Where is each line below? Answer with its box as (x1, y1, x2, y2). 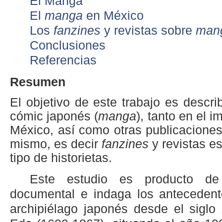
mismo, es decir (10, 137, 102, 151)
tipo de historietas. (10, 151, 112, 165)
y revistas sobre (101, 24, 196, 38)
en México (83, 9, 144, 23)
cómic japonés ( (10, 109, 99, 123)
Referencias (30, 54, 97, 67)
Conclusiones (30, 39, 106, 53)
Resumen (10, 75, 65, 89)
